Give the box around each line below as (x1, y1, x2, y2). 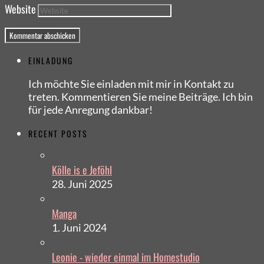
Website (5, 1, 36, 17)
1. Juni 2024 (52, 220, 107, 234)
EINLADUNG (28, 54, 73, 67)
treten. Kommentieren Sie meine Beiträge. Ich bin (28, 90, 253, 104)
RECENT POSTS (28, 127, 88, 140)
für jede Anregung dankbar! (28, 103, 153, 117)
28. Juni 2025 (52, 177, 113, 190)
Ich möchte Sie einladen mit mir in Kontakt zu (28, 77, 234, 91)
